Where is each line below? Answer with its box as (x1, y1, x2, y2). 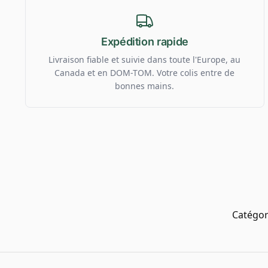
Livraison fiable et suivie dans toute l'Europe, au (48, 53, 241, 65)
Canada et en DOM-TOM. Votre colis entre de (54, 66, 235, 78)
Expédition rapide (100, 35, 188, 48)
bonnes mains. (115, 80, 175, 92)
